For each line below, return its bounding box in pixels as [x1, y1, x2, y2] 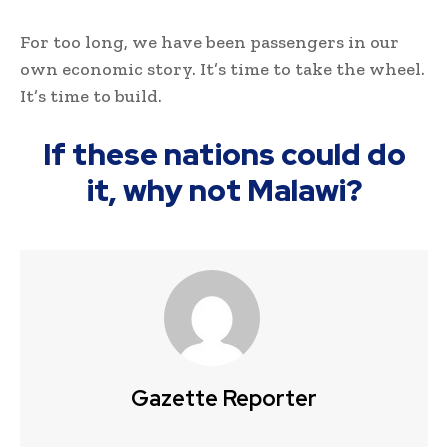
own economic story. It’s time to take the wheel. [20, 57, 425, 80]
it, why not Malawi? [86, 169, 362, 210]
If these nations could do [42, 133, 406, 174]
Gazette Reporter [131, 383, 317, 413]
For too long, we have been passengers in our [20, 30, 399, 53]
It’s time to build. [20, 84, 162, 107]
